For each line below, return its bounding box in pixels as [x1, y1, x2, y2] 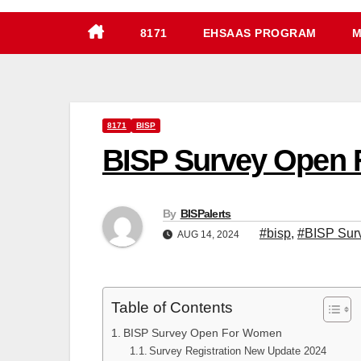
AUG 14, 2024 [176, 229, 242, 241]
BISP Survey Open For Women [122, 326, 282, 340]
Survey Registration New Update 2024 [149, 345, 327, 358]
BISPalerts [180, 207, 231, 221]
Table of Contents [111, 299, 233, 317]
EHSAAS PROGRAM [202, 27, 317, 39]
